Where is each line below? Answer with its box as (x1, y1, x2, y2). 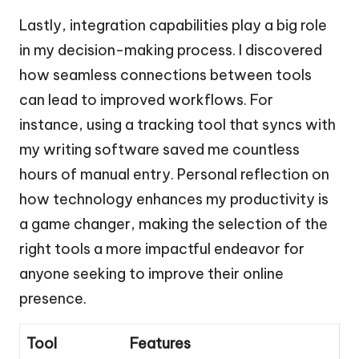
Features (130, 334, 191, 353)
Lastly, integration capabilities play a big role (19, 16, 327, 35)
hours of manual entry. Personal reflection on (19, 165, 329, 184)
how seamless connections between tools (19, 66, 312, 85)
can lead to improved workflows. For (19, 91, 273, 110)
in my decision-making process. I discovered (19, 41, 322, 60)
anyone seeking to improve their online (19, 264, 284, 284)
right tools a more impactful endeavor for (19, 240, 305, 259)
